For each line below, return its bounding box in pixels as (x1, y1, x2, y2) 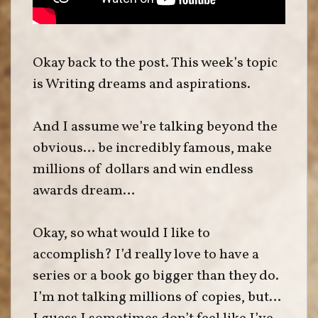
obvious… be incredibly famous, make (33, 138, 272, 158)
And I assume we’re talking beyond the (33, 117, 278, 137)
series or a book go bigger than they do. (33, 266, 279, 286)
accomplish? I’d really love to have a (33, 245, 259, 265)
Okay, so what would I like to (33, 224, 210, 243)
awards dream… (33, 181, 135, 201)
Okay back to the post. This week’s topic (33, 53, 278, 73)
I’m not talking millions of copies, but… (33, 287, 281, 307)
